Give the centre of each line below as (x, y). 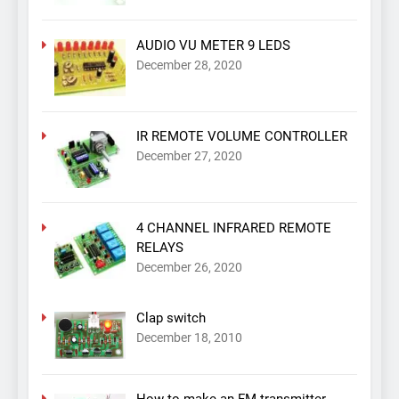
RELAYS (159, 247)
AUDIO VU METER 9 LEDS (213, 45)
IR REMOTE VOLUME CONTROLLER (241, 137)
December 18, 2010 (189, 337)
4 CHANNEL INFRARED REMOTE (233, 228)
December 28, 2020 (189, 65)
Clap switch (171, 318)
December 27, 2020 (189, 156)
